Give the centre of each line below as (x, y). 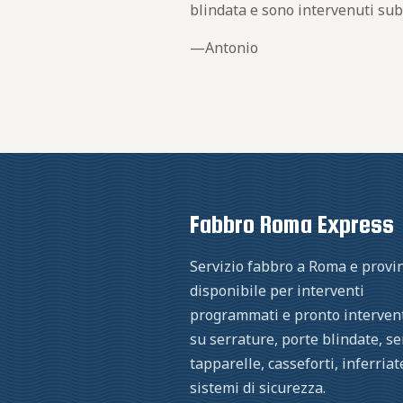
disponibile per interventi (278, 291)
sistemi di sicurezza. (258, 388)
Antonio (232, 48)
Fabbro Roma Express (292, 224)
